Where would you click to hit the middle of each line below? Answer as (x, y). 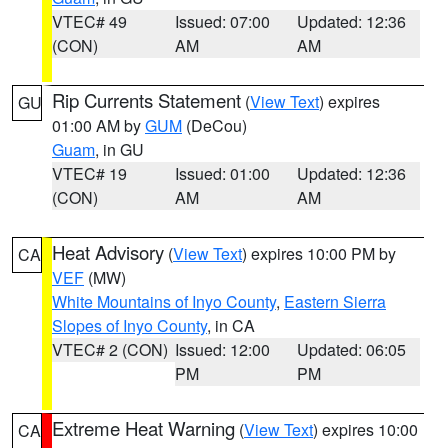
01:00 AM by (98, 125)
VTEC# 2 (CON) (110, 349)
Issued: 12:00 (222, 349)
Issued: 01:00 (222, 173)
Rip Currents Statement (146, 100)
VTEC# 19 (89, 173)
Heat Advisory (108, 252)
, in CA (231, 325)
